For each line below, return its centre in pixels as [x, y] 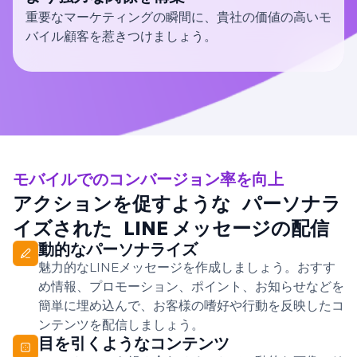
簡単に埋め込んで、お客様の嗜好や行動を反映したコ [191, 306]
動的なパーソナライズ [118, 250]
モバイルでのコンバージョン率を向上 [148, 180]
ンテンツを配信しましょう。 [121, 325]
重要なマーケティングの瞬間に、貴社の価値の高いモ [178, 18]
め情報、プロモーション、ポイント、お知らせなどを [191, 287]
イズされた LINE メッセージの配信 [171, 229]
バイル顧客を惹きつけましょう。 [121, 37]
